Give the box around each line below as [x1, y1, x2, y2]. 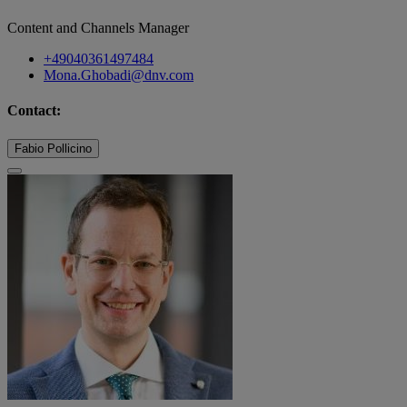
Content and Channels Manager [7, 19, 189, 35]
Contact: [7, 103, 61, 119]
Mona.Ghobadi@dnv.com [44, 66, 194, 83]
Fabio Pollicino [15, 141, 92, 155]
